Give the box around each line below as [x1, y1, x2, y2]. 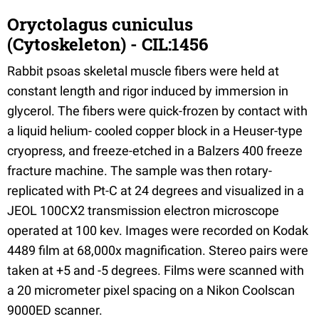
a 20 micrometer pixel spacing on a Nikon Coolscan [7, 282, 295, 298]
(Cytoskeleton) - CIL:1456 [7, 32, 208, 56]
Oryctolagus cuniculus [7, 12, 193, 36]
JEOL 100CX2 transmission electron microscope [7, 202, 279, 218]
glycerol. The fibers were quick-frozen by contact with [7, 103, 308, 118]
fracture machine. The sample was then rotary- [7, 162, 272, 178]
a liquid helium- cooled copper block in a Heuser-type [7, 122, 303, 138]
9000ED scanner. [7, 302, 103, 318]
